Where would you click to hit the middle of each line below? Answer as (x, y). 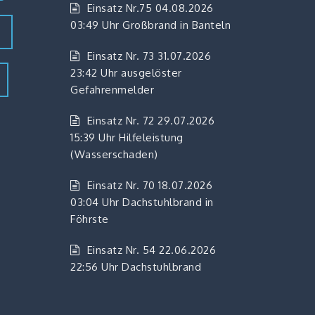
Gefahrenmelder (112, 90)
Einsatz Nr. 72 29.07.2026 (150, 121)
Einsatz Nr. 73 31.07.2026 (149, 56)
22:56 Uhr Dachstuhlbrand (136, 267)
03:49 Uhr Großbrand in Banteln (150, 25)
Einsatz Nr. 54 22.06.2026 (151, 250)
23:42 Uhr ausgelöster (126, 73)
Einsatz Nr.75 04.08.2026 (150, 8)
